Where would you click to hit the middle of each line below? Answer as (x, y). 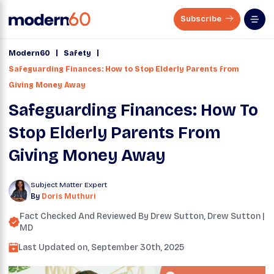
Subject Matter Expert (69, 185)
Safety (77, 53)
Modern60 (29, 53)
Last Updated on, (55, 247)
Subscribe (202, 19)
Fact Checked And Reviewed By (85, 216)
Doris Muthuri (69, 196)
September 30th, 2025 (138, 247)
